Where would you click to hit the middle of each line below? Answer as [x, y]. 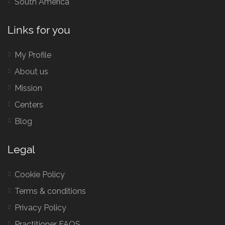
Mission [28, 88]
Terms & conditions [50, 191]
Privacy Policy [40, 208]
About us [31, 72]
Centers [29, 105]
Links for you [39, 30]
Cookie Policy [40, 175]
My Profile [33, 55]
